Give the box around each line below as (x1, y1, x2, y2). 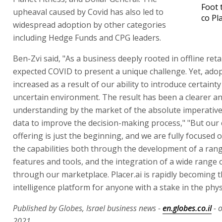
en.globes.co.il (163, 202, 212, 214)
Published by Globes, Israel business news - (13, 202, 163, 214)
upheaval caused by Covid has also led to (13, 6, 164, 17)
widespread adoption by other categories (13, 19, 166, 30)
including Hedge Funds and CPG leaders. (13, 32, 161, 43)
